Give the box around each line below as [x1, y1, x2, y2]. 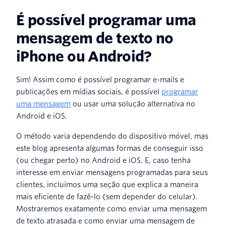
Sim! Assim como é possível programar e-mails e [16, 75, 184, 84]
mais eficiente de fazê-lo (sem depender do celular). [16, 192, 198, 201]
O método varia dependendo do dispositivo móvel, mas [16, 132, 208, 140]
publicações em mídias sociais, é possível [16, 87, 161, 96]
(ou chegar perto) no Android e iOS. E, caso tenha [16, 156, 191, 164]
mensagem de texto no [16, 29, 174, 47]
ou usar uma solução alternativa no [71, 99, 195, 108]
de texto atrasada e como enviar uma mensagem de [16, 216, 195, 225]
